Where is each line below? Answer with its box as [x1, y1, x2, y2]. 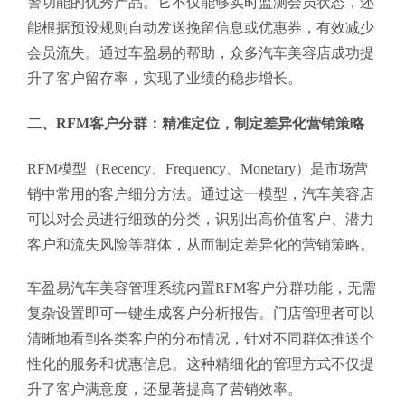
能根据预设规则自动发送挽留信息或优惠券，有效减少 [27, 19, 374, 35]
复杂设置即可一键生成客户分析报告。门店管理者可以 [27, 305, 374, 321]
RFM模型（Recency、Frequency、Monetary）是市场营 [27, 160, 368, 176]
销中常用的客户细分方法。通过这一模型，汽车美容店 [27, 185, 374, 202]
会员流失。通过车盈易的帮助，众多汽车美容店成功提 [27, 44, 374, 61]
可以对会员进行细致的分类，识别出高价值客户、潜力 [27, 211, 374, 227]
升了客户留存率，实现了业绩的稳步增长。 [27, 70, 302, 86]
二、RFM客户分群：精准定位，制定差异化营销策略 [27, 115, 364, 131]
